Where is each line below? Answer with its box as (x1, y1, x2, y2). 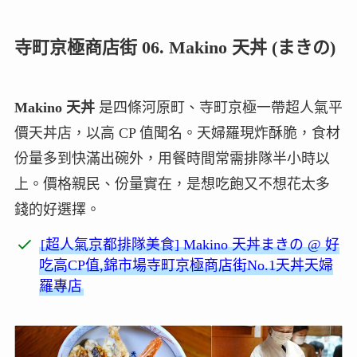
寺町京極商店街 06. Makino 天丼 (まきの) (14, 37, 335, 58)
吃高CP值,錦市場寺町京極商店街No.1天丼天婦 (39, 257, 334, 274)
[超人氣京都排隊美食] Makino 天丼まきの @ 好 (41, 237, 340, 253)
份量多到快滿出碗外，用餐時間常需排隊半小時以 (14, 151, 330, 167)
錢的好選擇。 (14, 202, 100, 218)
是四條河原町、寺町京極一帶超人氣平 (94, 100, 343, 116)
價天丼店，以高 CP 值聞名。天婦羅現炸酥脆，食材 (14, 125, 340, 142)
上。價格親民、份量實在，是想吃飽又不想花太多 (14, 176, 330, 193)
